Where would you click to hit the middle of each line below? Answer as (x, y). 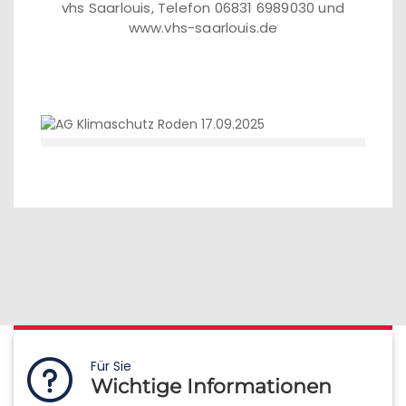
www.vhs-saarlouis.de (203, 28)
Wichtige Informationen (211, 387)
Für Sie (111, 366)
